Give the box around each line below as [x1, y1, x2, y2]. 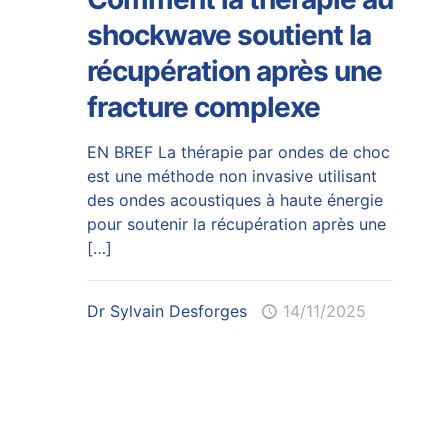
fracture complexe [86, 89, 320, 124]
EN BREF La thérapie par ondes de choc [86, 141, 390, 162]
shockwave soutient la [86, 17, 371, 52]
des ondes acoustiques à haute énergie [86, 189, 383, 210]
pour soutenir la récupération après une [86, 213, 386, 234]
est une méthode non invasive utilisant [86, 165, 377, 186]
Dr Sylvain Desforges [86, 300, 247, 321]
